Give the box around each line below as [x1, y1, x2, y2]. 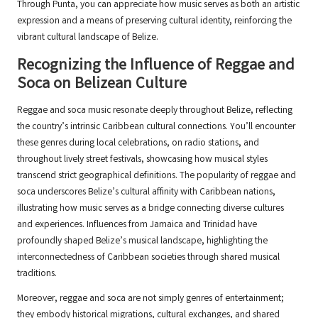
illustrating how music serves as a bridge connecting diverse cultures [17, 201, 284, 216]
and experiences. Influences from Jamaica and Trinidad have [17, 217, 257, 232]
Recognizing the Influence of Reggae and [17, 54, 295, 78]
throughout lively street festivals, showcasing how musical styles [17, 152, 268, 167]
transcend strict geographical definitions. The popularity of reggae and [17, 168, 296, 183]
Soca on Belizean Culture [17, 72, 187, 97]
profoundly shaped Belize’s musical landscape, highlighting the [17, 234, 268, 248]
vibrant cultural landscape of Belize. [17, 30, 158, 45]
